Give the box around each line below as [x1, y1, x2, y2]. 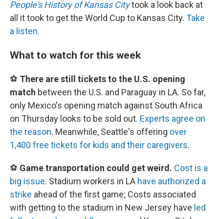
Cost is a [174, 163, 208, 173]
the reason [10, 127, 51, 137]
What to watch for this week [10, 49, 141, 61]
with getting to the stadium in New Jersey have [10, 202, 194, 213]
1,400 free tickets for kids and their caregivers [10, 140, 188, 150]
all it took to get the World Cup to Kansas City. [10, 13, 186, 23]
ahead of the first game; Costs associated [32, 189, 196, 199]
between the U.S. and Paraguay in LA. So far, [36, 87, 205, 97]
